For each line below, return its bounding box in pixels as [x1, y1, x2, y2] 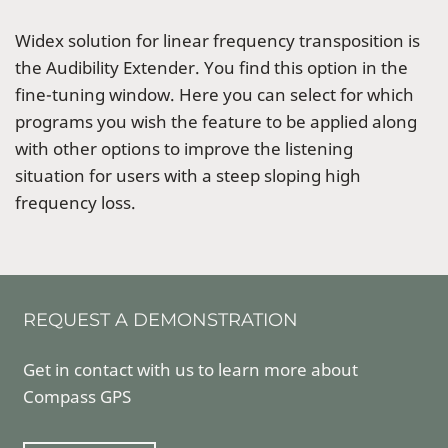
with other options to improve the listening [15, 136, 353, 160]
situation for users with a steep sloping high [15, 163, 361, 187]
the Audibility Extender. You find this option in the [15, 55, 408, 79]
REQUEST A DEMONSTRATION [23, 308, 298, 331]
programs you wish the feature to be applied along [15, 109, 417, 133]
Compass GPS [23, 384, 131, 408]
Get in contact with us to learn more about [23, 357, 358, 381]
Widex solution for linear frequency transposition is [15, 28, 420, 52]
